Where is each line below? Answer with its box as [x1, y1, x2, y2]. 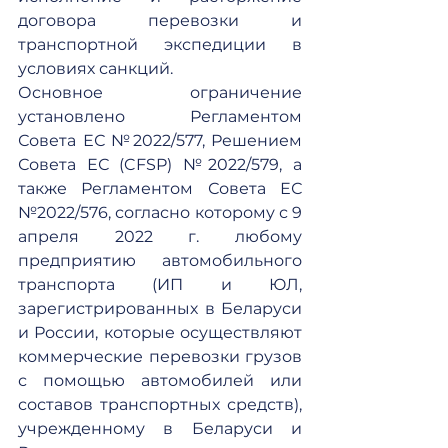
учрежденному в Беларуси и [18, 419, 302, 438]
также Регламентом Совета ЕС [18, 179, 302, 198]
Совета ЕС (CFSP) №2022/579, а [18, 155, 302, 174]
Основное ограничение [18, 83, 302, 102]
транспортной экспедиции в [18, 35, 302, 54]
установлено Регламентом [18, 107, 302, 126]
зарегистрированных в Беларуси [18, 299, 302, 318]
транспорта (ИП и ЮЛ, [18, 275, 302, 294]
